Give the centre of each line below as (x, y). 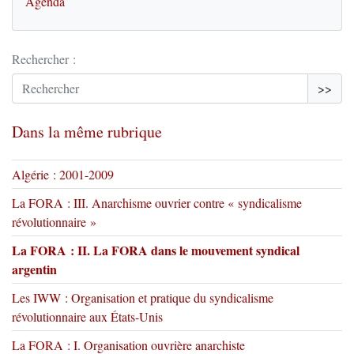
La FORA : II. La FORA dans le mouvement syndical (156, 250)
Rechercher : (44, 58)
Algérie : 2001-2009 (63, 174)
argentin (34, 269)
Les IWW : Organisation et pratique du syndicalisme (143, 297)
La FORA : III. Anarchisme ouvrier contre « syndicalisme (157, 202)
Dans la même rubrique (87, 131)
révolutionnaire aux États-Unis (87, 316)
